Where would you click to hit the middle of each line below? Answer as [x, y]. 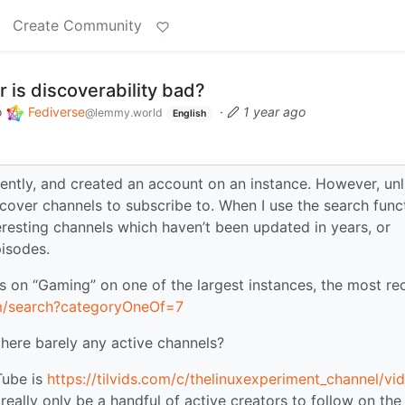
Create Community [77, 25]
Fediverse [57, 112]
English [189, 113]
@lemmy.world [124, 113]
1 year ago [274, 112]
